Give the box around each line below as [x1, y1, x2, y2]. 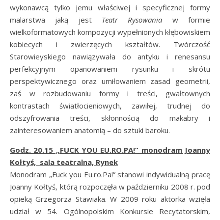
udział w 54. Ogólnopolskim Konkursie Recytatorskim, [10, 206, 210, 216]
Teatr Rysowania [102, 15, 163, 25]
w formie [162, 15, 211, 25]
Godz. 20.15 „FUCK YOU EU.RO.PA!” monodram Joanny [10, 145, 210, 155]
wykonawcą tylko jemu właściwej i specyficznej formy [10, 2, 210, 12]
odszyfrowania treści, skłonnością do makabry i [10, 113, 210, 123]
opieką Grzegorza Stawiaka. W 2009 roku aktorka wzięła [10, 194, 210, 204]
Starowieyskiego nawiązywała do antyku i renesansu [10, 52, 210, 61]
